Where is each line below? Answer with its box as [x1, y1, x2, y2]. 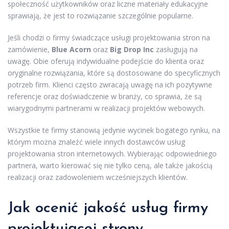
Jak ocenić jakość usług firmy [8, 200, 208, 216]
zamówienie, [8, 44, 52, 54]
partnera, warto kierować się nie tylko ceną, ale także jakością [8, 160, 213, 170]
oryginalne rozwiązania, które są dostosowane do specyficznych [8, 67, 220, 78]
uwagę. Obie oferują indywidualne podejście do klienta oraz [8, 56, 204, 66]
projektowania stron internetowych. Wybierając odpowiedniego [8, 148, 217, 158]
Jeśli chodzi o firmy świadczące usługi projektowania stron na [8, 32, 210, 42]
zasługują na [154, 44, 198, 54]
